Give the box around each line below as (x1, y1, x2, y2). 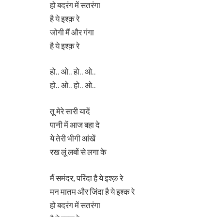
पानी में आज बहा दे (50, 119, 100, 130)
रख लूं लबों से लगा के (50, 146, 107, 157)
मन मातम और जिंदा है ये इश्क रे (50, 186, 135, 197)
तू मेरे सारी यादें (50, 106, 90, 116)
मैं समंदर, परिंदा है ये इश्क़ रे (50, 172, 123, 183)
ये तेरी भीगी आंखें (50, 133, 95, 143)
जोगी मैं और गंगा (50, 27, 94, 37)
